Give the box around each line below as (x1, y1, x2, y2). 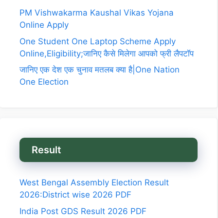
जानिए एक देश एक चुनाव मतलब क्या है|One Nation (19, 65, 180, 75)
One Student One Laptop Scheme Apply (19, 36, 176, 46)
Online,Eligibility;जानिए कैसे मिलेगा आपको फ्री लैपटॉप (19, 48, 194, 58)
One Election (19, 77, 69, 87)
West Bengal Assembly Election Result (19, 178, 169, 188)
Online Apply (19, 20, 69, 30)
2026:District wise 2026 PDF (19, 190, 131, 200)
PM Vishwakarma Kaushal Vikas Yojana (19, 8, 174, 18)
